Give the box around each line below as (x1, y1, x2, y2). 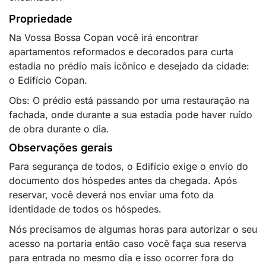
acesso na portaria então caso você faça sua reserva (9, 237, 246, 249)
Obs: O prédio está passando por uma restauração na (9, 94, 249, 106)
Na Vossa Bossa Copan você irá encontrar (9, 31, 198, 43)
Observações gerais (9, 141, 113, 154)
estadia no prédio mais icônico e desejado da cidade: (9, 60, 249, 72)
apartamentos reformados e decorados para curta (9, 46, 233, 58)
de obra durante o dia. (9, 123, 109, 135)
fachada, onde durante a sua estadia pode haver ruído (9, 109, 252, 121)
